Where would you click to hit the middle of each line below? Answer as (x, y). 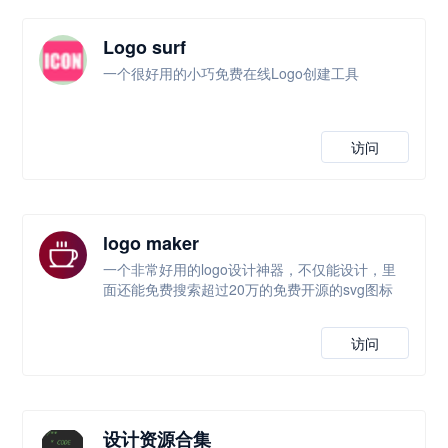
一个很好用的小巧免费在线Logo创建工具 (231, 73)
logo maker (151, 243)
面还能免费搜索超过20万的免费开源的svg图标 (248, 289)
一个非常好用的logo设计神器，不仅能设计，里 (250, 269)
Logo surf (145, 47)
